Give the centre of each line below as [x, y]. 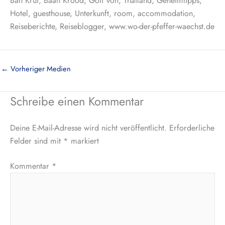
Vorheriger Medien [40, 68]
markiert [84, 141]
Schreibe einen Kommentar [77, 101]
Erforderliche [192, 128]
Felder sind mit [37, 141]
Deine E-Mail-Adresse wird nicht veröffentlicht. [88, 128]
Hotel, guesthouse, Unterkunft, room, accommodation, [103, 14]
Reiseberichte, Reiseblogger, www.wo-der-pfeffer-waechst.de [112, 27]
